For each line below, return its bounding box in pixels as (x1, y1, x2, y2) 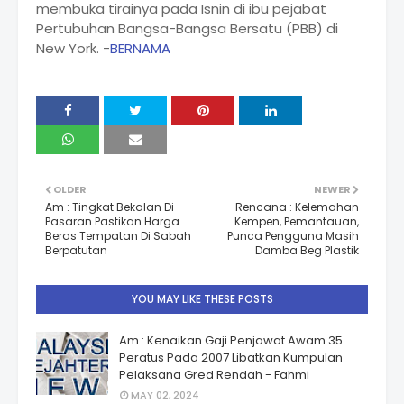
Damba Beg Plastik (255, 243, 359, 259)
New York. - (36, 39, 110, 59)
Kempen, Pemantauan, (234, 214, 359, 230)
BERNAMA (110, 39, 170, 59)
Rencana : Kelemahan (235, 199, 359, 216)
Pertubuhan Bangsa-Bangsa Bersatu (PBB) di (36, 19, 338, 39)
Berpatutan (45, 243, 107, 259)
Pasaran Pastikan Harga (45, 214, 179, 230)
